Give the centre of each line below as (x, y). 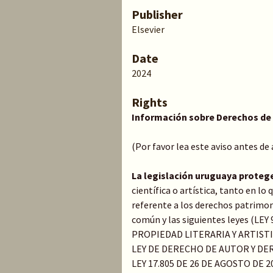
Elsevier (148, 29)
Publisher (157, 14)
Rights (150, 102)
